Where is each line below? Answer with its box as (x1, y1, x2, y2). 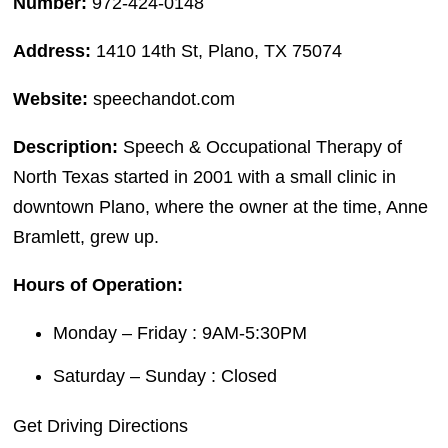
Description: (13, 137, 119, 158)
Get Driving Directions (13, 415, 189, 436)
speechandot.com (88, 89, 236, 110)
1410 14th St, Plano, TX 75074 (96, 41, 343, 62)
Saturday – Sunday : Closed (53, 365, 278, 386)
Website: (13, 89, 89, 110)
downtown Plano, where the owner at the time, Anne (13, 197, 429, 218)
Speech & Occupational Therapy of (118, 137, 403, 158)
